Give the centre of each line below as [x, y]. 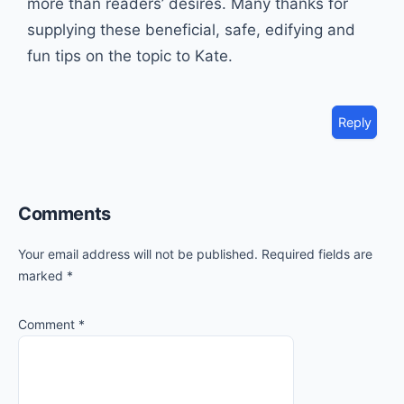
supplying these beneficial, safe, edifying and [191, 30]
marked [42, 275]
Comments [64, 213]
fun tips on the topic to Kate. [130, 56]
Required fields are [317, 253]
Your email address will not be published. [138, 253]
